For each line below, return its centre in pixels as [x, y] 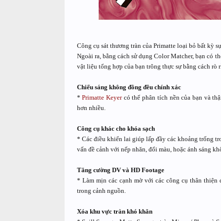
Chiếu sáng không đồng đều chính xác [129, 87]
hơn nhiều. [91, 108]
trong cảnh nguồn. [101, 191]
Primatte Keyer [102, 97]
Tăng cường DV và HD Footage [120, 170]
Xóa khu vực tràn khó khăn [114, 211]
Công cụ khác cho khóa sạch [116, 129]
